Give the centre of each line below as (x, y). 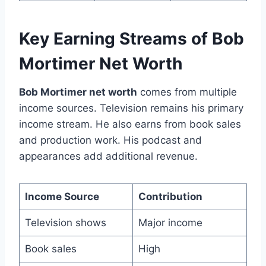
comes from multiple (187, 92)
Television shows (65, 222)
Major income (170, 222)
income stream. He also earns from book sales (130, 124)
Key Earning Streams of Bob (132, 38)
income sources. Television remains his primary (131, 108)
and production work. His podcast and (110, 140)
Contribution (170, 196)
